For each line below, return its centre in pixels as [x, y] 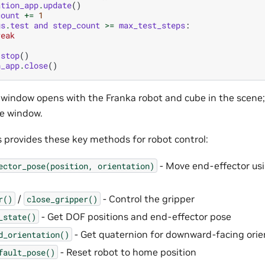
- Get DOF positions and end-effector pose [135, 216]
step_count [76, 25]
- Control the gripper [148, 198]
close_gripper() [62, 199]
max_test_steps [152, 25]
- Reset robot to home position [127, 252]
